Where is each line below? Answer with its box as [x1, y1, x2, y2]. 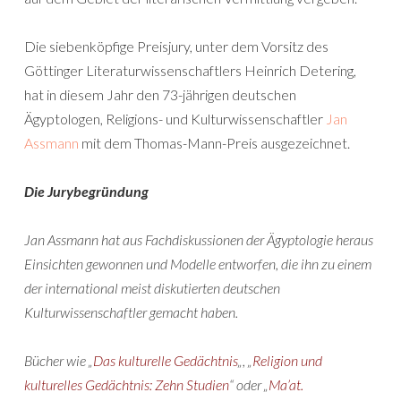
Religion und [252, 352, 322, 369]
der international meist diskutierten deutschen [24, 279, 280, 296]
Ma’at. [269, 376, 303, 393]
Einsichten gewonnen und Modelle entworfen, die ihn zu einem [24, 255, 371, 272]
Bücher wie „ [24, 352, 93, 369]
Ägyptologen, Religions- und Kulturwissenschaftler [24, 110, 326, 127]
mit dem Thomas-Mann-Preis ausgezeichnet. [79, 134, 350, 151]
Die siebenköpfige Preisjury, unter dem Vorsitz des [24, 38, 328, 55]
